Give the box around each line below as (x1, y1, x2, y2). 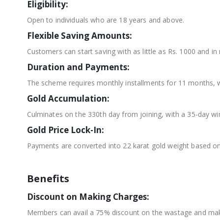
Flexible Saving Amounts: (27, 29, 132, 41)
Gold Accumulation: (27, 92, 110, 104)
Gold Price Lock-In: (27, 124, 104, 136)
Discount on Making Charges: (27, 191, 149, 202)
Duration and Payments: (27, 61, 130, 73)
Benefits (27, 171, 69, 185)
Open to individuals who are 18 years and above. (27, 15, 185, 25)
